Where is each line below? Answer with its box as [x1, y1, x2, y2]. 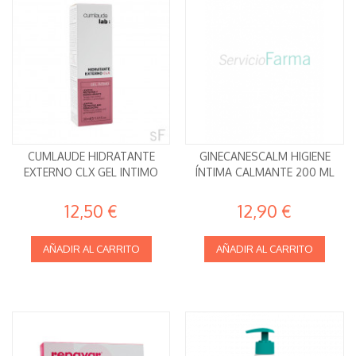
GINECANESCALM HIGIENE [199, 149, 331, 163]
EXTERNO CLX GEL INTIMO [24, 164, 159, 179]
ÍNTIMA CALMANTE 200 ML [195, 164, 335, 179]
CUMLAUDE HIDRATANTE [27, 149, 155, 163]
